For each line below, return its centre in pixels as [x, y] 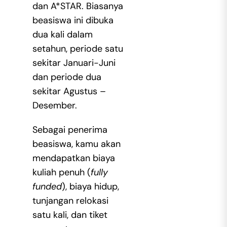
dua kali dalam [62, 34]
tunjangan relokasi [70, 200]
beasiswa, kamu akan [76, 144]
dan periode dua [67, 77]
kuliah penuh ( [61, 172]
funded [47, 186]
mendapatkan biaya [73, 158]
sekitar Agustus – [69, 91]
